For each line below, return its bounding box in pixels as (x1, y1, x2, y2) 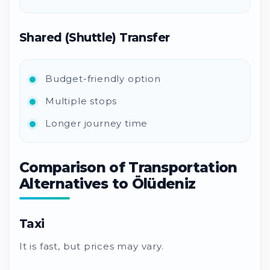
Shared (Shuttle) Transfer (19, 30, 170, 45)
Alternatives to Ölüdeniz (19, 175, 196, 192)
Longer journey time (45, 117, 148, 129)
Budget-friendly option (45, 72, 161, 84)
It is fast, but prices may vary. (19, 240, 164, 252)
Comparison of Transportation (19, 159, 237, 176)
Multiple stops (45, 95, 118, 107)
